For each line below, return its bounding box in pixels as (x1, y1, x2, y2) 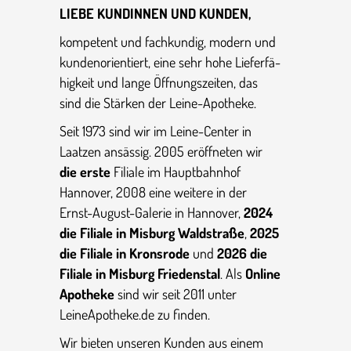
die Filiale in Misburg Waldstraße (60, 224, 244, 242)
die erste (60, 163, 110, 181)
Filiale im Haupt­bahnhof (110, 163, 241, 181)
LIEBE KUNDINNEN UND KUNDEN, (60, 5, 251, 23)
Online (245, 265, 280, 283)
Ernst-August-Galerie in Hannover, (60, 204, 244, 222)
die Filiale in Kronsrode (60, 244, 190, 262)
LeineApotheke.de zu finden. (60, 306, 210, 324)
